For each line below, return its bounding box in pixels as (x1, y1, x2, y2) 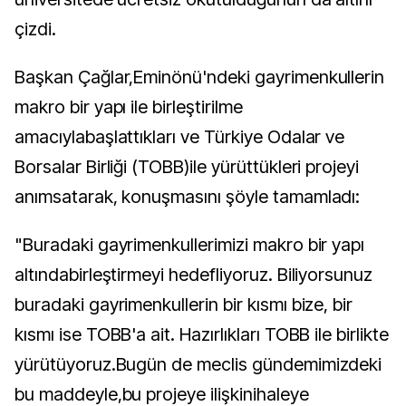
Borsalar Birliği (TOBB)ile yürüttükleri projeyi (14, 156, 360, 178)
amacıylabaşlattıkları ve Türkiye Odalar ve (14, 126, 345, 148)
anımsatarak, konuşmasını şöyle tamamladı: (14, 186, 361, 208)
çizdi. (14, 18, 56, 40)
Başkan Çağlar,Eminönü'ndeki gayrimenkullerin (14, 66, 385, 88)
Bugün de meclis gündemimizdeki (115, 353, 382, 375)
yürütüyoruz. (14, 353, 116, 375)
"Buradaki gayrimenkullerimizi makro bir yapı (14, 234, 365, 256)
